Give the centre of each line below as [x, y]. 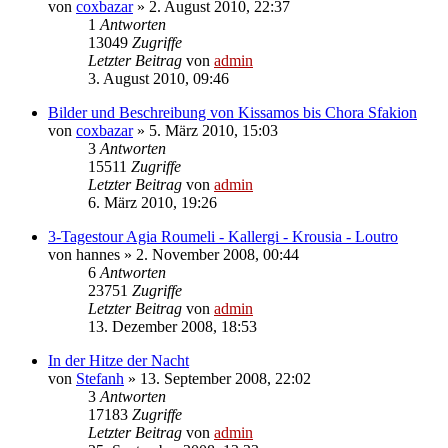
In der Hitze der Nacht [118, 360]
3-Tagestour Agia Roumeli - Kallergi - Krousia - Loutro [223, 236]
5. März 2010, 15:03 [213, 130]
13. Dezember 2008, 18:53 [172, 326]
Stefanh [100, 378]
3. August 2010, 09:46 [158, 78]
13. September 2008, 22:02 [225, 378]
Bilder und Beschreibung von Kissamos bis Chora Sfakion [232, 112]
